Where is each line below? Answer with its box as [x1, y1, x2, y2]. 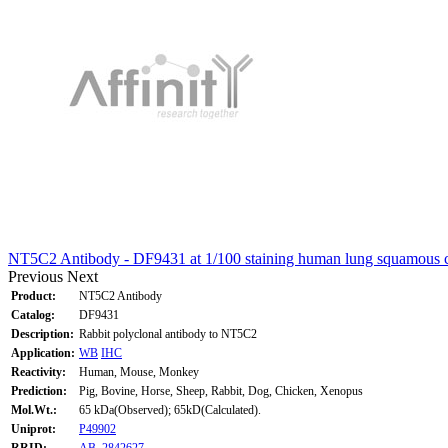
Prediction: [11, 383, 67, 398]
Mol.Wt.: [11, 402, 57, 417]
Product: [11, 288, 56, 303]
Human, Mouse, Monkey [79, 364, 199, 379]
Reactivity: [11, 364, 66, 379]
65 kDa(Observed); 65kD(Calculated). [79, 402, 261, 417]
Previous [8, 267, 63, 285]
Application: [11, 345, 75, 360]
